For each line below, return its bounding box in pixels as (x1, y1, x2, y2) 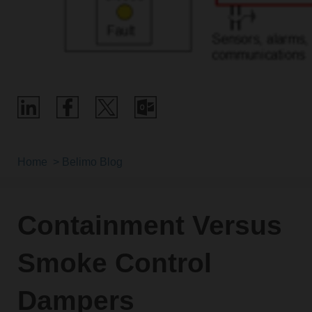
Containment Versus (17, 210, 282, 241)
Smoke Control (17, 248, 212, 279)
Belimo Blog (61, 155, 123, 168)
